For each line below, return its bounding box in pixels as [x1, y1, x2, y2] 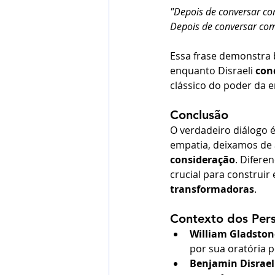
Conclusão [170, 107, 228, 123]
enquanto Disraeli [170, 64, 253, 78]
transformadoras [170, 182, 254, 196]
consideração [170, 153, 235, 167]
